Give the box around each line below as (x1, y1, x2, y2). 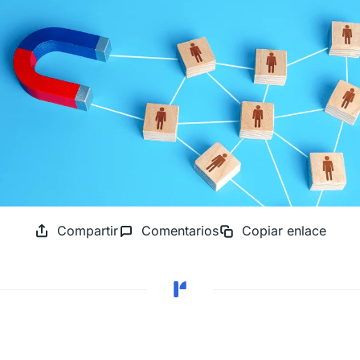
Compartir (57, 223, 119, 239)
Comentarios (141, 223, 219, 239)
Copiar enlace (241, 223, 326, 239)
